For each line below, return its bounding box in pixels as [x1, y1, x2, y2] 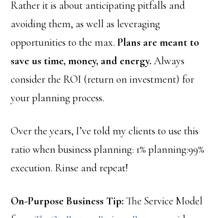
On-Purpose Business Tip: [11, 195, 124, 207]
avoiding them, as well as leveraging [11, 18, 161, 30]
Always [151, 54, 185, 67]
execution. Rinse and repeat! [11, 162, 128, 174]
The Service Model [124, 195, 203, 207]
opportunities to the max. [11, 36, 118, 49]
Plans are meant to [117, 36, 200, 49]
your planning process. [11, 91, 105, 104]
